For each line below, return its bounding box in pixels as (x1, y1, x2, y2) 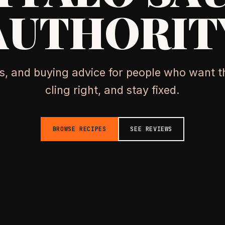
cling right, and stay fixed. (45, 83, 180, 96)
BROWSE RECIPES (52, 125, 106, 133)
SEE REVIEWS (130, 125, 173, 133)
